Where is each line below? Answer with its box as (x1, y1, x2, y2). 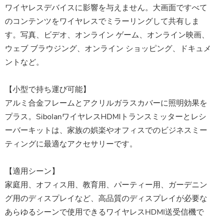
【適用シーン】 (5, 166, 59, 177)
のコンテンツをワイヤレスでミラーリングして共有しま (5, 16, 200, 27)
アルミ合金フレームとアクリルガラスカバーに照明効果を (5, 98, 207, 109)
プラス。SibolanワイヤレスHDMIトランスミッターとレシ (5, 111, 206, 123)
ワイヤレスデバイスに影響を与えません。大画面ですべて (5, 2, 207, 14)
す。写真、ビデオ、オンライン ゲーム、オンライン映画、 (5, 30, 209, 41)
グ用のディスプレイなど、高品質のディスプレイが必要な (5, 193, 207, 204)
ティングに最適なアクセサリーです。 (5, 139, 137, 150)
